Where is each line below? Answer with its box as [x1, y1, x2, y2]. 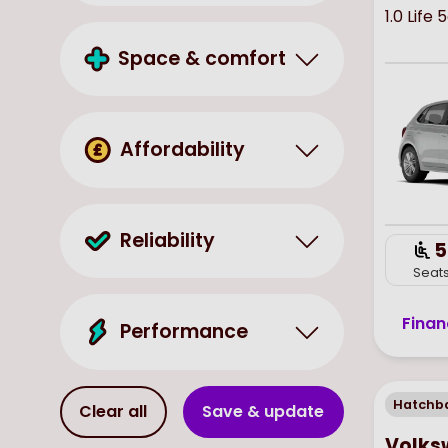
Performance [120, 317, 248, 345]
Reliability [120, 226, 215, 254]
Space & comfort [118, 44, 286, 72]
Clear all [79, 399, 148, 423]
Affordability [120, 135, 245, 163]
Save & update [202, 399, 325, 423]
